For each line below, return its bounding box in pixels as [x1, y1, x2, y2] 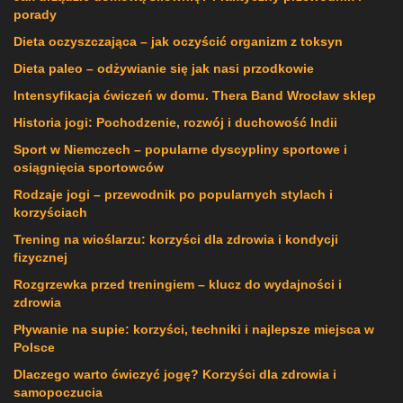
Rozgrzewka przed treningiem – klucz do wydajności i [13, 276, 342, 291]
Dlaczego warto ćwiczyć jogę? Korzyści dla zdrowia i [13, 366, 336, 381]
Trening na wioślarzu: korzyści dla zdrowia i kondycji [13, 231, 338, 246]
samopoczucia [13, 384, 103, 399]
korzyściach [13, 204, 87, 219]
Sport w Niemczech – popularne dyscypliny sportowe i [13, 141, 347, 157]
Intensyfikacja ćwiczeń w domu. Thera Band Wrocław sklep [13, 87, 376, 103]
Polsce [13, 339, 55, 354]
